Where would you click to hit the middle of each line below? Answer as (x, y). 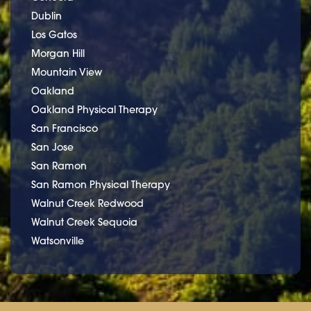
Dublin (47, 16)
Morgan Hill (58, 53)
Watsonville (58, 241)
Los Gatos (54, 34)
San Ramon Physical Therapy (101, 184)
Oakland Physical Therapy (94, 109)
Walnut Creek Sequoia (84, 222)
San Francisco (65, 128)
